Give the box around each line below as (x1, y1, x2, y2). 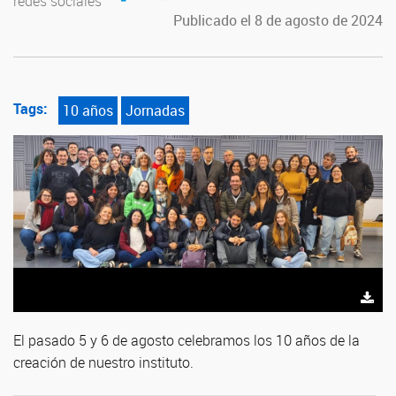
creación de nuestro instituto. (13, 353, 194, 372)
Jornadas (126, 101, 185, 120)
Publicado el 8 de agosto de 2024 (173, 11, 383, 30)
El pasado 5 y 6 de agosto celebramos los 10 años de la (13, 331, 360, 350)
